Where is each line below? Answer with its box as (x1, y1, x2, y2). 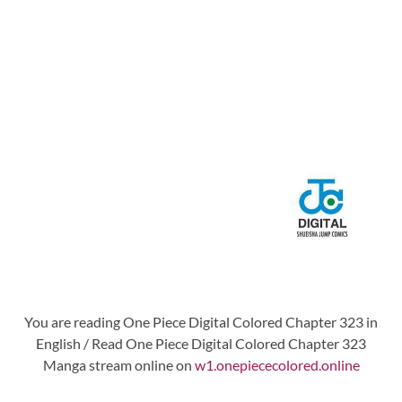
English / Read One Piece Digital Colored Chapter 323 (36, 334, 366, 352)
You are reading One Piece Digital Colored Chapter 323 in (24, 312, 378, 330)
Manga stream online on (42, 355, 195, 373)
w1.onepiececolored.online (194, 355, 360, 373)
